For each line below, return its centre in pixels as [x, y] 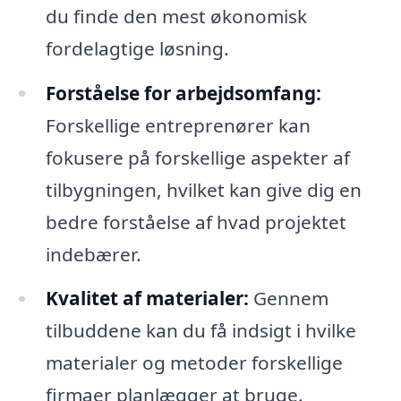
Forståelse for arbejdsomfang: [183, 93]
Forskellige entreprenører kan [178, 125]
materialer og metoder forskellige [194, 363]
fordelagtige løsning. [137, 48]
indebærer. [93, 254]
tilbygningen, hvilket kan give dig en [203, 189]
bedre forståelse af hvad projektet [196, 222]
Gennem [288, 299]
